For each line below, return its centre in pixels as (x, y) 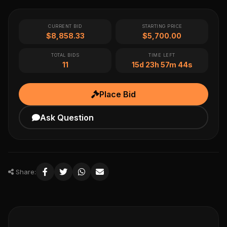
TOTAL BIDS (65, 55)
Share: (25, 172)
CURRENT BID (65, 26)
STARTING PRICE (162, 26)
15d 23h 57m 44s (162, 65)
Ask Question (67, 117)
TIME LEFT (162, 55)
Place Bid (118, 94)
